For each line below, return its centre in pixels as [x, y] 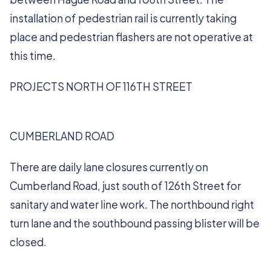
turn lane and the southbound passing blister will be [135, 223]
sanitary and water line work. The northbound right [132, 204]
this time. [33, 56]
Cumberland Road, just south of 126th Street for [125, 186]
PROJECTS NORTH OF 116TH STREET [101, 87]
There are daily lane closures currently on [109, 167]
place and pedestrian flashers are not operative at [131, 37]
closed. [28, 242]
